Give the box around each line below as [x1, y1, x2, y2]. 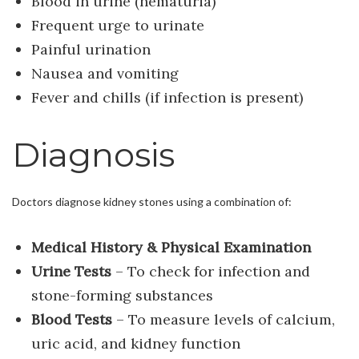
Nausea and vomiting [30, 63, 179, 83]
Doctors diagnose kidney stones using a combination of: [12, 194, 292, 208]
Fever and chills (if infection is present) [30, 87, 303, 107]
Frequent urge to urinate [30, 15, 204, 34]
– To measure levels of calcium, [111, 309, 335, 329]
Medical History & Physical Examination [30, 237, 311, 256]
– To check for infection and [111, 261, 310, 280]
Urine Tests [30, 261, 111, 280]
